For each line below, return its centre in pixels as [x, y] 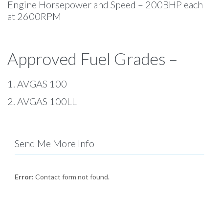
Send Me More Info [55, 143]
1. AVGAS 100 [39, 83]
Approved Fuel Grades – [94, 59]
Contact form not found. [72, 176]
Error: [24, 176]
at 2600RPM [34, 16]
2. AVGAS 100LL [42, 101]
